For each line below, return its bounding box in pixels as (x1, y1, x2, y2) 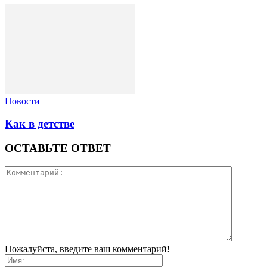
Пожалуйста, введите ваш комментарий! (5, 243, 170, 254)
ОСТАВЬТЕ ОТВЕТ (5, 141, 111, 154)
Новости (5, 95, 40, 106)
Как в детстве (5, 117, 74, 131)
